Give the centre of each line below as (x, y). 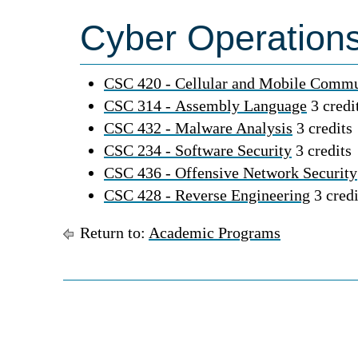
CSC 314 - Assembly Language (205, 105)
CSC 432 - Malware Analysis (198, 128)
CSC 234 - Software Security (198, 150)
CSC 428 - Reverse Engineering (207, 195)
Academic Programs (215, 233)
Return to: (112, 233)
